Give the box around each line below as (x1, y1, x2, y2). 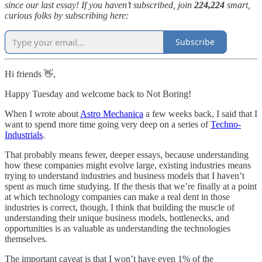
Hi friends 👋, (5, 68, 56, 79)
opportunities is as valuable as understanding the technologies (5, 223, 230, 233)
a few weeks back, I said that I (143, 108, 257, 119)
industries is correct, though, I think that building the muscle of (5, 202, 235, 212)
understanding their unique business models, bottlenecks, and (5, 212, 229, 223)
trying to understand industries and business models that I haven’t (5, 170, 244, 181)
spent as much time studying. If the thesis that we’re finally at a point (5, 181, 257, 191)
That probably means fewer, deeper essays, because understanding (5, 149, 249, 160)
